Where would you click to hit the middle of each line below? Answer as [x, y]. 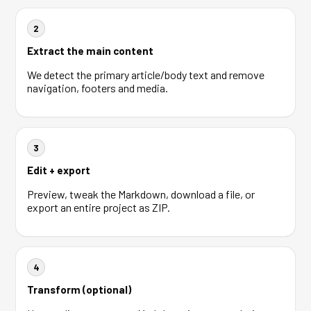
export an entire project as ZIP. [99, 207]
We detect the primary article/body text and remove [146, 75]
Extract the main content [90, 51]
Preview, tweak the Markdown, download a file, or [141, 194]
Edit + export [59, 170]
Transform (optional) [79, 289]
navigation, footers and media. [98, 88]
